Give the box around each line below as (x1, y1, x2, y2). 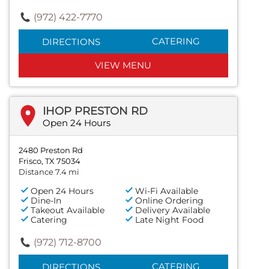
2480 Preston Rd (19, 145, 83, 155)
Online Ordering (135, 195, 204, 206)
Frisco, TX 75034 (19, 156, 80, 166)
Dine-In (31, 195, 61, 206)
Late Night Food (135, 214, 204, 225)
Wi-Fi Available (135, 185, 199, 196)
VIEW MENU (95, 59, 152, 71)
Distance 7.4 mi (19, 166, 79, 177)
